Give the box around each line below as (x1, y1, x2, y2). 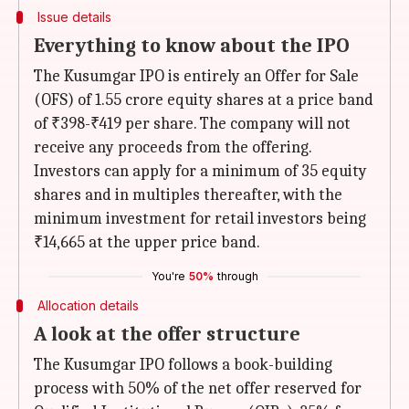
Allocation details (37, 298, 139, 313)
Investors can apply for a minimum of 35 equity (34, 162, 367, 181)
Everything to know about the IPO (34, 34, 350, 58)
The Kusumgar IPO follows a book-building (34, 355, 332, 374)
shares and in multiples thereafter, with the (34, 185, 342, 204)
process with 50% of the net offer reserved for (34, 379, 362, 398)
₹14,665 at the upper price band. (34, 233, 260, 252)
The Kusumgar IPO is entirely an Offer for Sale (34, 67, 359, 86)
